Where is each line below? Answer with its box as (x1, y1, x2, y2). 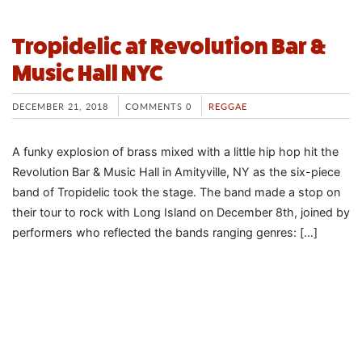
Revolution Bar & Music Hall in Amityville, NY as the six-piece (12, 165, 340, 179)
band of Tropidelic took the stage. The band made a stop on (12, 185, 340, 200)
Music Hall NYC (12, 60, 163, 86)
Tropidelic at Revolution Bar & (12, 33, 327, 59)
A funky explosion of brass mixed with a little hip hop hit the (12, 145, 339, 159)
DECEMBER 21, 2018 (12, 99, 108, 112)
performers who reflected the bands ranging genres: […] (12, 225, 318, 240)
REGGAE (208, 99, 247, 112)
